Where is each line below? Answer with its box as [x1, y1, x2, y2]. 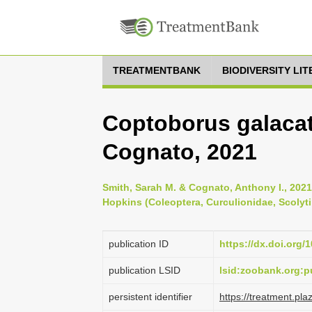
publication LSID [109, 265, 180, 276]
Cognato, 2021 [102, 139, 257, 164]
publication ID [109, 238, 169, 249]
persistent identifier [109, 291, 192, 302]
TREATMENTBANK [113, 65, 201, 76]
